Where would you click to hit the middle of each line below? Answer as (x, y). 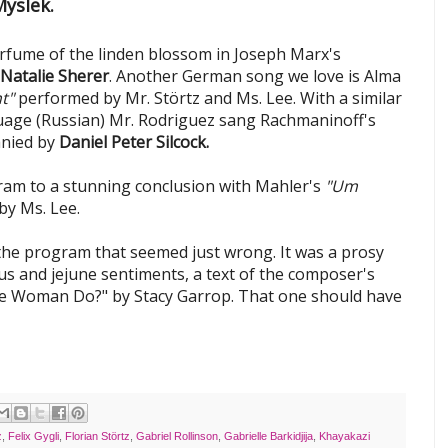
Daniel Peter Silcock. (134, 142)
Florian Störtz (97, 436)
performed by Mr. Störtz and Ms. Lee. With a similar (208, 98)
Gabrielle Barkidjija (268, 436)
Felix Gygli (33, 436)
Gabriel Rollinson (177, 436)
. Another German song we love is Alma (255, 76)
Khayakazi (344, 436)
